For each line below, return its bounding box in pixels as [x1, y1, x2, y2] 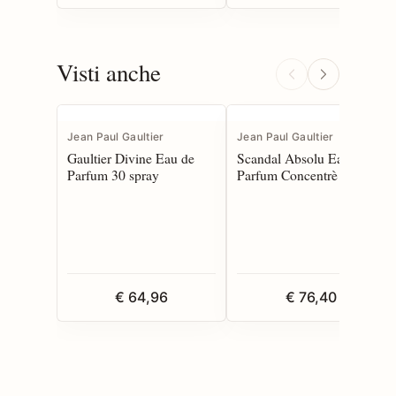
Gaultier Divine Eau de [67, 148, 194, 167]
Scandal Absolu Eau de [237, 148, 367, 167]
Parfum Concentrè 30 [237, 164, 355, 184]
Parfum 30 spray [67, 164, 159, 184]
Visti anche [57, 56, 161, 88]
